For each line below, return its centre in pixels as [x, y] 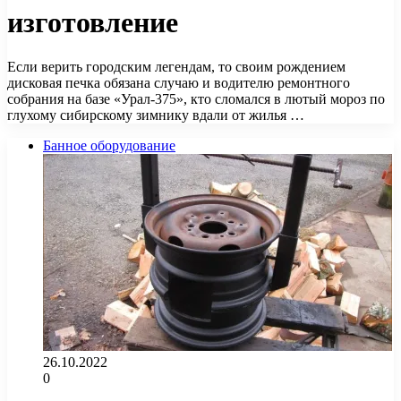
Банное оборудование [109, 145]
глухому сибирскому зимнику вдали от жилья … [156, 115]
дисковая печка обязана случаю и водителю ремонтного [179, 82]
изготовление [93, 23]
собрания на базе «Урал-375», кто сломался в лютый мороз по [196, 98]
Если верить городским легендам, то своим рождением [176, 66]
